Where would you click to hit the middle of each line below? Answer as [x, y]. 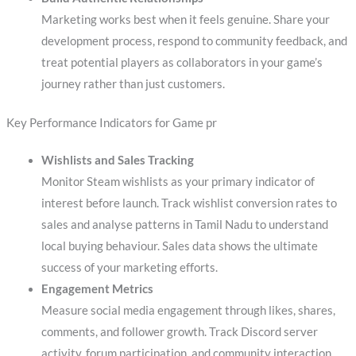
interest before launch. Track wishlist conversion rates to [189, 203]
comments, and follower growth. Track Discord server [179, 331]
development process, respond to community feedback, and [194, 41]
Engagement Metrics [97, 288]
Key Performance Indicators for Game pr [111, 122]
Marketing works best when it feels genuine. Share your [185, 19]
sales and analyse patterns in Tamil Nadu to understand [184, 224]
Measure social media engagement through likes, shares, [188, 310]
